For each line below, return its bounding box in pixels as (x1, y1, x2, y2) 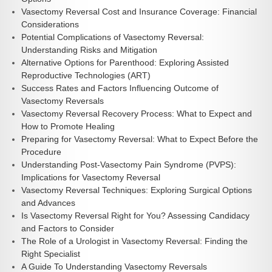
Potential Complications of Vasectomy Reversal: (21, 32, 204, 42)
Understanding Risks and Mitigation (21, 44, 157, 55)
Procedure (21, 146, 61, 157)
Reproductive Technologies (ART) (21, 70, 151, 80)
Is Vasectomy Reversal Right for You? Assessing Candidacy (21, 210, 250, 220)
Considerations (21, 19, 79, 29)
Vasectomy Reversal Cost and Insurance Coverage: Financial (21, 6, 257, 16)
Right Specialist (21, 248, 80, 259)
